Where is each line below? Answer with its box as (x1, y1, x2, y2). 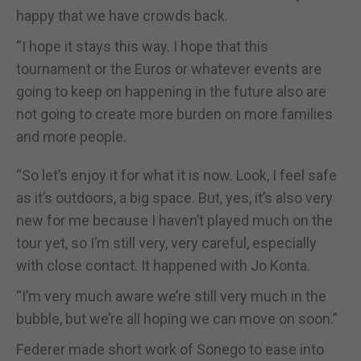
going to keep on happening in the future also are (16, 82, 326, 100)
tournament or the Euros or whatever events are (16, 60, 322, 77)
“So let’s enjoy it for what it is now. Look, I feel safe (16, 166, 337, 184)
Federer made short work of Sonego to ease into (16, 340, 324, 358)
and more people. (16, 127, 127, 145)
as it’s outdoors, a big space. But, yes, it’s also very (16, 189, 333, 206)
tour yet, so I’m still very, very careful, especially (16, 234, 317, 251)
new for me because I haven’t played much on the (16, 211, 333, 229)
